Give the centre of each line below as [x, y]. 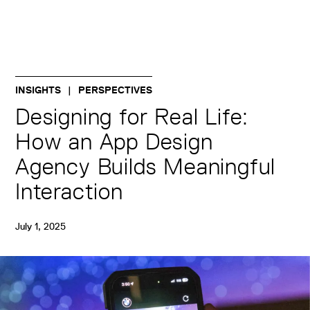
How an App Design [114, 142]
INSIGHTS [38, 90]
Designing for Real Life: [132, 117]
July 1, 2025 [40, 226]
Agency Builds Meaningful [146, 166]
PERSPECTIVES [115, 90]
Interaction [69, 191]
